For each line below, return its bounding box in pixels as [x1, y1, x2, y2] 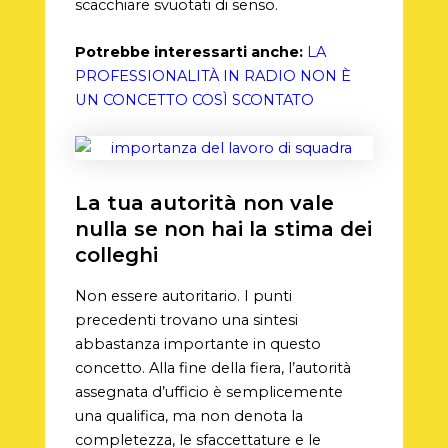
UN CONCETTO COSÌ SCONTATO [74, 91, 314, 110]
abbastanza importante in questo [74, 334, 321, 353]
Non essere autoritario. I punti [74, 286, 292, 305]
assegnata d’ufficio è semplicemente [74, 382, 343, 401]
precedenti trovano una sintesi [74, 310, 298, 329]
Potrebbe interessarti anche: [74, 43, 303, 62]
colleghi [74, 242, 158, 267]
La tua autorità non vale [74, 190, 334, 215]
